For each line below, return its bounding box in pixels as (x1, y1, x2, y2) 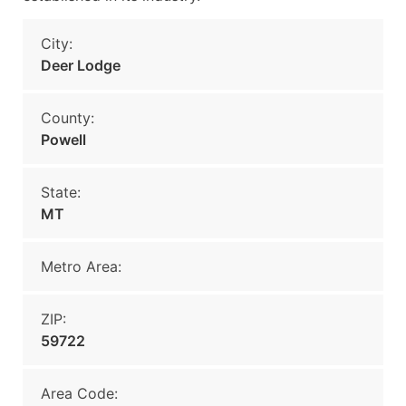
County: (41, 109, 94, 127)
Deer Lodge (41, 56, 121, 74)
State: (41, 183, 81, 201)
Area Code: (41, 384, 118, 402)
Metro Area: (41, 257, 121, 275)
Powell (41, 130, 86, 149)
